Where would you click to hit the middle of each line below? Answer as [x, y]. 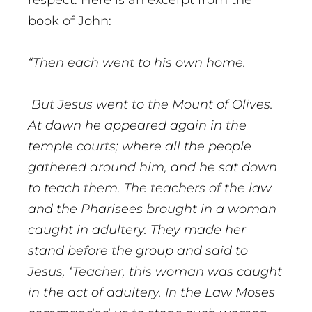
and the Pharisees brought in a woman [152, 209]
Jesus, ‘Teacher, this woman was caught [155, 272]
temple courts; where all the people [140, 147]
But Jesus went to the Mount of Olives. [150, 105]
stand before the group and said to [138, 251]
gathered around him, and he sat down [153, 167]
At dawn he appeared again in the [137, 126]
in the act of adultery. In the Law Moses [151, 293]
